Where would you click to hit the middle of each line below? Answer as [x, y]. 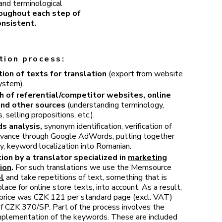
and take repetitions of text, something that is [85, 177]
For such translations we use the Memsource [93, 167]
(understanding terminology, [115, 105]
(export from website [146, 74]
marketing [147, 158]
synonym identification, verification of [107, 126]
